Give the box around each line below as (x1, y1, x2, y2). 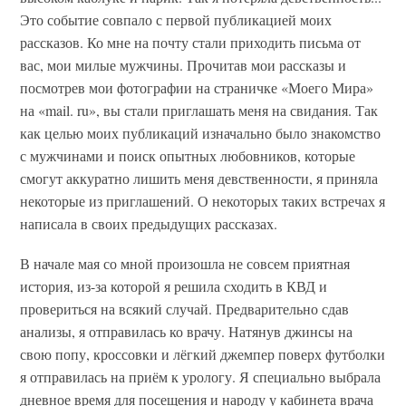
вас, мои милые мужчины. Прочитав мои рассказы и (20, 54, 347, 74)
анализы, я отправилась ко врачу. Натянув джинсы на (20, 322, 353, 342)
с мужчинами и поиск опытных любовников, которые (20, 145, 356, 165)
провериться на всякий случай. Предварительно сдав (20, 299, 350, 319)
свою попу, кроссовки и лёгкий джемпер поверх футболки (20, 344, 386, 364)
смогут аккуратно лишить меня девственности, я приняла (20, 168, 379, 188)
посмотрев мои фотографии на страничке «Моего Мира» (20, 77, 374, 97)
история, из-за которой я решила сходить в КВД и (20, 276, 328, 296)
